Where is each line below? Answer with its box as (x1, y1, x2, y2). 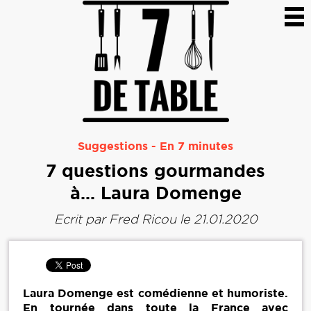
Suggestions (78, 140, 148, 153)
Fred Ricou (108, 212, 176, 226)
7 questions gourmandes (46, 161, 265, 181)
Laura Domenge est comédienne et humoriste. (23, 287, 288, 299)
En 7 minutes (160, 140, 233, 153)
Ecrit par (53, 212, 109, 226)
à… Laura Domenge (69, 183, 242, 203)
